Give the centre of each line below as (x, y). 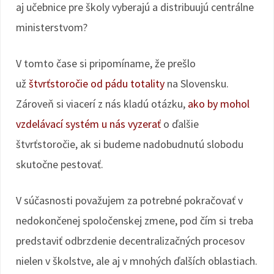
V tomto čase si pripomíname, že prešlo (106, 63)
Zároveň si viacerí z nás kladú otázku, (102, 104)
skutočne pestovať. (60, 164)
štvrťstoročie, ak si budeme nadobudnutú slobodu (130, 144)
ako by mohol (219, 104)
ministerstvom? (52, 27)
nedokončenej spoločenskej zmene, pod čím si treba (135, 220)
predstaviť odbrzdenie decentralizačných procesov (130, 241)
